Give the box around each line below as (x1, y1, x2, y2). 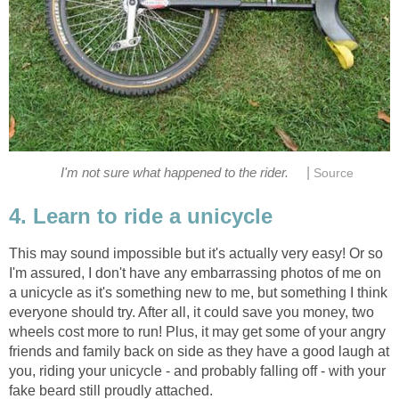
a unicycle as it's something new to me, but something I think (9, 285, 387, 301)
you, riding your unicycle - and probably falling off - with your (9, 363, 386, 379)
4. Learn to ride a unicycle (9, 203, 273, 228)
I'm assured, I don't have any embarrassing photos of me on (9, 265, 381, 281)
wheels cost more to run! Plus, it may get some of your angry (9, 324, 386, 340)
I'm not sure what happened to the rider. (60, 165, 289, 180)
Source (313, 166, 354, 180)
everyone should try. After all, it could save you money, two (9, 305, 374, 321)
